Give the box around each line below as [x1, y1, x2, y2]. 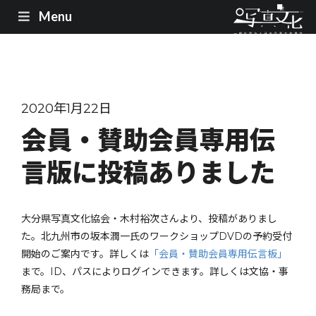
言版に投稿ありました [21, 157, 275, 188]
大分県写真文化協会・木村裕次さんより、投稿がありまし [21, 212, 277, 225]
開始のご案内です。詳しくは [21, 248, 149, 260]
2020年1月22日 [21, 100, 111, 116]
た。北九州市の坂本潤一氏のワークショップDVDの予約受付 [21, 230, 292, 243]
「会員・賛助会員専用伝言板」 [149, 248, 287, 260]
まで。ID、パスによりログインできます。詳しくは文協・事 [21, 265, 288, 278]
